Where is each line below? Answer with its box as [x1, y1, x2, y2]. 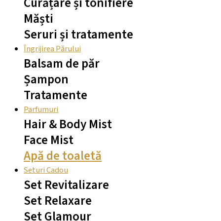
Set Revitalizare [24, 176, 109, 194]
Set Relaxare [24, 192, 92, 210]
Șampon [24, 71, 69, 89]
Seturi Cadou [24, 164, 68, 177]
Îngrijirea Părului [24, 43, 81, 55]
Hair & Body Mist [24, 115, 112, 134]
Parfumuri [24, 104, 58, 116]
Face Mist [24, 131, 74, 149]
